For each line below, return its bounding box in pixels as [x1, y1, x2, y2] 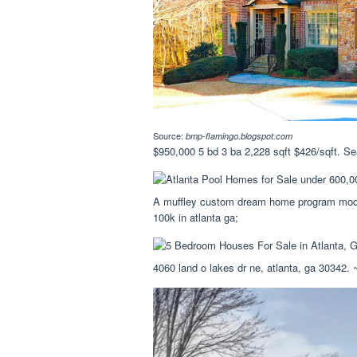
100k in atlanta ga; [153, 209, 238, 225]
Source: [153, 128, 186, 142]
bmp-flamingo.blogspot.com [186, 129, 292, 142]
